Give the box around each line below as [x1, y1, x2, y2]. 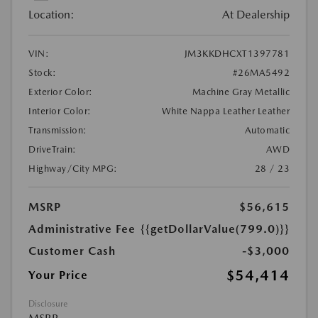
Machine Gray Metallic [192, 86, 290, 97]
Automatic [244, 124, 290, 136]
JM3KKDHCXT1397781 [184, 48, 290, 59]
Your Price [28, 268, 88, 282]
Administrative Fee [28, 221, 136, 236]
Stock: [28, 67, 56, 78]
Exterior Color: [28, 86, 93, 97]
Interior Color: [28, 105, 92, 116]
